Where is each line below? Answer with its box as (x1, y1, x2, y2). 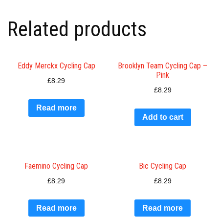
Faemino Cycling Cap (24, 161, 88, 171)
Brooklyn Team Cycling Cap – (118, 61, 208, 71)
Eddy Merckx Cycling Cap (17, 61, 95, 71)
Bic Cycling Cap (139, 161, 187, 171)
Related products (7, 17, 147, 42)
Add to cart (142, 113, 183, 122)
